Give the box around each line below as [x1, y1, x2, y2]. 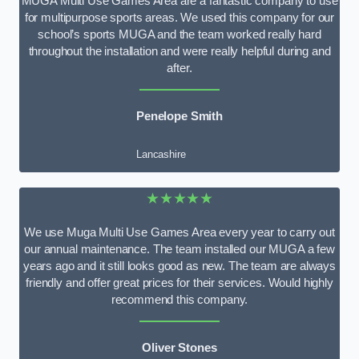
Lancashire [136, 148, 186, 161]
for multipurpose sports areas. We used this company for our [24, 11, 335, 25]
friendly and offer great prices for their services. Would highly [26, 276, 333, 290]
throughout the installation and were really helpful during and [28, 45, 331, 58]
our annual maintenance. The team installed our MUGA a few [24, 243, 335, 256]
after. [167, 62, 192, 75]
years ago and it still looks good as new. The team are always [22, 260, 337, 273]
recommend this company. [111, 293, 248, 307]
